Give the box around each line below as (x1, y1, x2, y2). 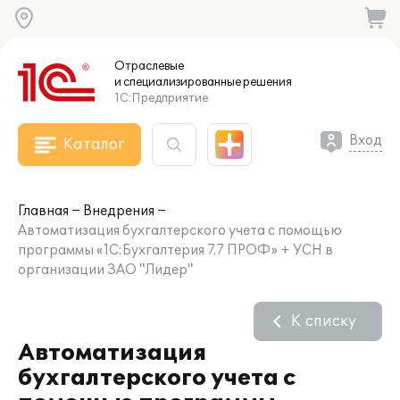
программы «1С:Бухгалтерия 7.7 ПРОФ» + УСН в (18, 243, 333, 258)
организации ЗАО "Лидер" (18, 262, 193, 278)
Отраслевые (114, 59, 184, 73)
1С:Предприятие (114, 91, 208, 105)
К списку (291, 312, 356, 330)
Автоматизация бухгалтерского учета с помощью (18, 223, 342, 238)
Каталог (63, 136, 124, 154)
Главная (18, 204, 69, 219)
